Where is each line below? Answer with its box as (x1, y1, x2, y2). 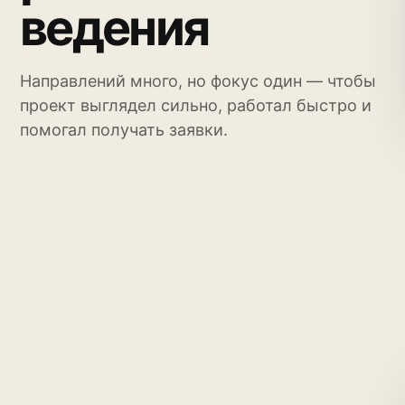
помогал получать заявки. (20, 120, 228, 139)
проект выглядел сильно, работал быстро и (20, 96, 372, 115)
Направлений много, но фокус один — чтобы (20, 71, 376, 90)
